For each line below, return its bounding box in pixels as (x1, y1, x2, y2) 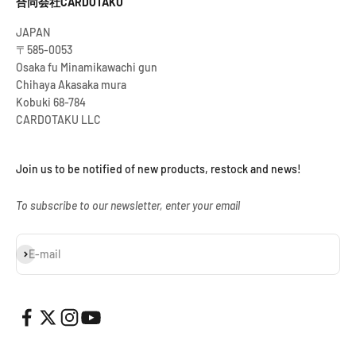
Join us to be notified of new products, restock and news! (16, 162, 301, 176)
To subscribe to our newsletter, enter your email (16, 199, 240, 213)
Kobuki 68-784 (16, 95, 86, 110)
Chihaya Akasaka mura (16, 78, 126, 92)
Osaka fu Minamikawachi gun (16, 60, 157, 75)
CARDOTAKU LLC (16, 113, 101, 127)
